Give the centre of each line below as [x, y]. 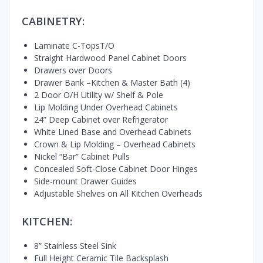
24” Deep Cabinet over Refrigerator [101, 119]
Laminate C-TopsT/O [74, 45]
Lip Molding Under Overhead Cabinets [106, 107]
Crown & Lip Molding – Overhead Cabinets [115, 144]
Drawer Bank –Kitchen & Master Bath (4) [112, 82]
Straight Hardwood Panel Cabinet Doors [110, 58]
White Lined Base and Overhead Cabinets [113, 131]
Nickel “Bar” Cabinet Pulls [82, 156]
